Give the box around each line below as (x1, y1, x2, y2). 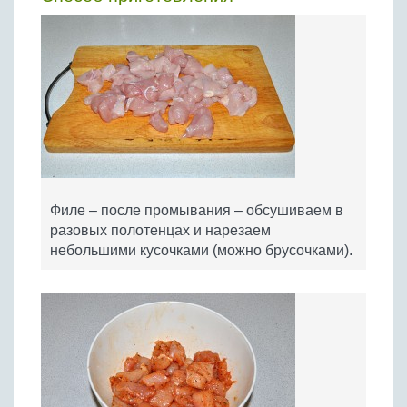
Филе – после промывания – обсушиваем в (50, 203, 343, 218)
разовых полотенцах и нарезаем (50, 223, 271, 238)
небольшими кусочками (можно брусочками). (50, 243, 352, 258)
